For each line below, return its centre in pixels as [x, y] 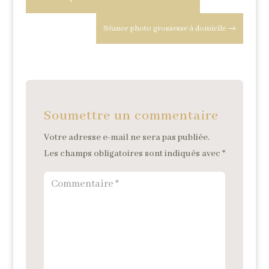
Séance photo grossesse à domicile [165, 29]
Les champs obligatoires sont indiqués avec [133, 154]
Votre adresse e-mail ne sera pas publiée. [126, 138]
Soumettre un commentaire [131, 116]
